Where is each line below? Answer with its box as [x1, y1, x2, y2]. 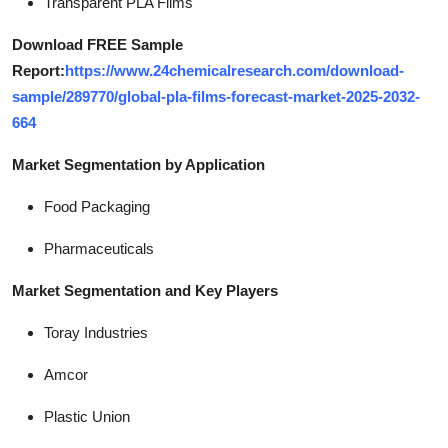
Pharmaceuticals [44, 239, 154, 257]
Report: [12, 61, 65, 79]
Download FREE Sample [12, 35, 183, 53]
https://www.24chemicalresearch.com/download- [65, 61, 404, 79]
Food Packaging [44, 197, 150, 215]
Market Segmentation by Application [12, 155, 265, 173]
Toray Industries [44, 323, 148, 341]
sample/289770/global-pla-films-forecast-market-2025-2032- [12, 87, 420, 105]
